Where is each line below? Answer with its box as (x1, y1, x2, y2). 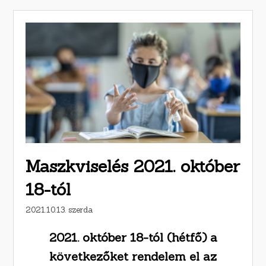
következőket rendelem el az (49, 249, 217, 264)
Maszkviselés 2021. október (26, 156, 240, 178)
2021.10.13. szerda (26, 205, 93, 216)
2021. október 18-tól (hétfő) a (49, 230, 217, 245)
